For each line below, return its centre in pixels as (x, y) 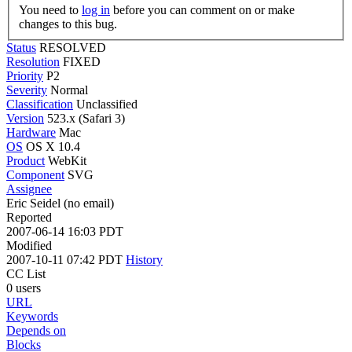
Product (26, 160)
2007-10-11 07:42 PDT (66, 259)
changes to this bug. (68, 24)
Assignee (29, 189)
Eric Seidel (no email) (60, 203)
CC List (26, 273)
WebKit (67, 160)
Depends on (36, 330)
